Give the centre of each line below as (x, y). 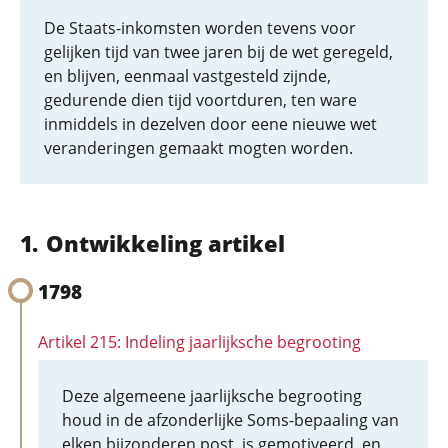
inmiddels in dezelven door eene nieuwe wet (210, 124)
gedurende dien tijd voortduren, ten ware (200, 100)
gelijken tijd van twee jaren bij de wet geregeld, (218, 52)
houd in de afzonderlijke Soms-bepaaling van (230, 420)
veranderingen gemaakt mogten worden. (198, 148)
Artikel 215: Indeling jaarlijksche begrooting (199, 342)
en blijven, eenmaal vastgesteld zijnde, (187, 76)
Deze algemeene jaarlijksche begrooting (212, 396)
